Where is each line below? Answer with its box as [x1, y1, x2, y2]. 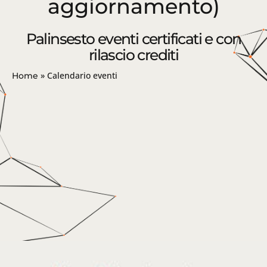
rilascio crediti [88, 46, 179, 64]
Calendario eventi [47, 70, 117, 82]
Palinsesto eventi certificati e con [26, 30, 241, 48]
